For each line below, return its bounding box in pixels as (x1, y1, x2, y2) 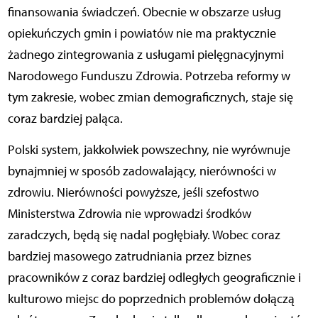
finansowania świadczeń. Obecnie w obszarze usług (7, 4, 281, 21)
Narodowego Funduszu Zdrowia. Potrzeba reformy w (7, 68, 290, 84)
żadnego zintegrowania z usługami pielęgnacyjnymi (7, 47, 284, 63)
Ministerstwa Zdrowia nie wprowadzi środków (7, 206, 251, 222)
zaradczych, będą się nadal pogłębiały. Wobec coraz (7, 227, 280, 243)
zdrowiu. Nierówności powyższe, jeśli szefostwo (7, 185, 259, 201)
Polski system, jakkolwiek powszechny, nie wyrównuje (7, 142, 290, 158)
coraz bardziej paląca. (7, 111, 123, 127)
